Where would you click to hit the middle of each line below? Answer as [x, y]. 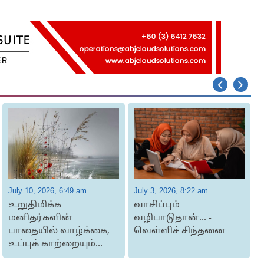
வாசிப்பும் [156, 205]
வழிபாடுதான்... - [172, 218]
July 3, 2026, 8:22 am [171, 191]
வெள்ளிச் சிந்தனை [179, 231]
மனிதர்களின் [40, 218]
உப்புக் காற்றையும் [52, 244]
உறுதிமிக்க [34, 205]
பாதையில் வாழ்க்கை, [59, 231]
